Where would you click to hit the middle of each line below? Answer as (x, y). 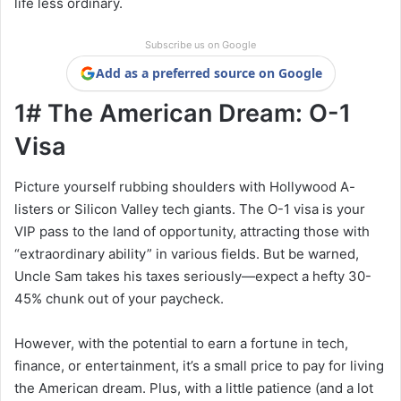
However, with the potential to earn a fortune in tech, (181, 343)
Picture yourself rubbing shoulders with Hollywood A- (185, 186)
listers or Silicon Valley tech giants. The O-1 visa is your (190, 209)
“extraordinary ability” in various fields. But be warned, (187, 253)
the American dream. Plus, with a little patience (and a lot (194, 388)
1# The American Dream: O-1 (183, 114)
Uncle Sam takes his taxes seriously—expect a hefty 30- (193, 276)
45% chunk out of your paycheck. (119, 298)
